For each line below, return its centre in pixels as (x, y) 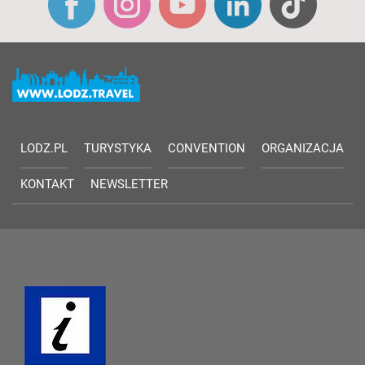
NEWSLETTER (129, 185)
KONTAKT (47, 185)
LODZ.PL (44, 149)
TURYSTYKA (118, 149)
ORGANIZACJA (303, 149)
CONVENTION (207, 149)
